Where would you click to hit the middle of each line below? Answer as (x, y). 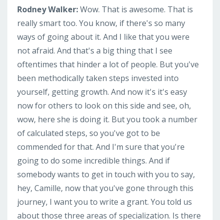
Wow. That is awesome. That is (137, 9)
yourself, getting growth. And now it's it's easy (102, 92)
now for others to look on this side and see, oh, (104, 105)
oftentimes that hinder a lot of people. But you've (108, 64)
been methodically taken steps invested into (98, 78)
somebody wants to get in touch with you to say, (106, 174)
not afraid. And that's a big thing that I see (95, 50)
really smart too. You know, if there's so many (101, 23)
